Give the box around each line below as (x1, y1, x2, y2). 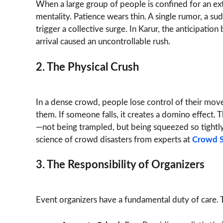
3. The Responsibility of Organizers (36, 159, 205, 171)
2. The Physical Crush (36, 61, 139, 73)
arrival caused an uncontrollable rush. (36, 37, 170, 46)
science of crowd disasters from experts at (36, 135, 192, 144)
